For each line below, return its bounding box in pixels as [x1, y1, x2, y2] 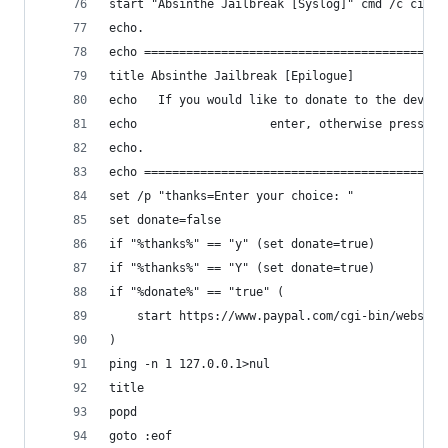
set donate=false [109, 213, 221, 227]
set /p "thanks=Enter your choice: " [109, 189, 354, 203]
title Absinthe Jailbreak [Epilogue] [109, 69, 354, 83]
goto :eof [109, 429, 172, 443]
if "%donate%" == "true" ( [109, 285, 284, 299]
